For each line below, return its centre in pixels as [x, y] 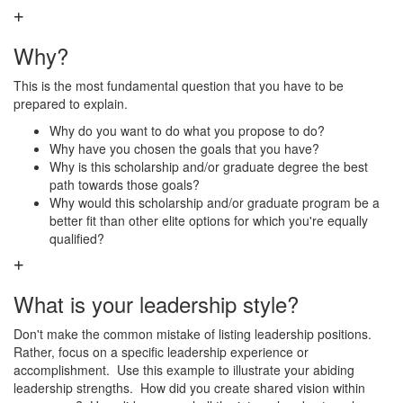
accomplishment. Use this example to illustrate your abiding [184, 370]
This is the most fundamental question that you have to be [179, 85]
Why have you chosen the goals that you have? [188, 148]
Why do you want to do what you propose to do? [191, 130]
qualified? [77, 238]
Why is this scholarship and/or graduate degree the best [209, 166]
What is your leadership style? [156, 304]
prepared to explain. [71, 103]
